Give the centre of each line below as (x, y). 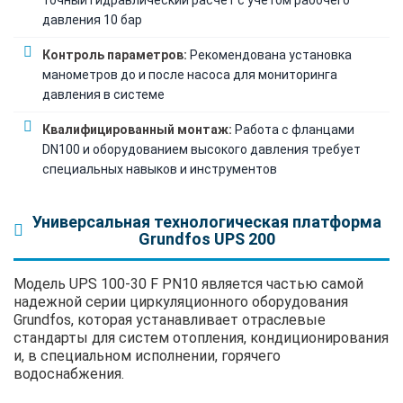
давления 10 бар (92, 19)
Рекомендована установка (269, 54)
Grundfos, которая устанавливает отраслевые (170, 319)
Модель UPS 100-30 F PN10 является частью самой (188, 283)
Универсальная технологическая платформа (206, 221)
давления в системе (103, 94)
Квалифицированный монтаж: (137, 129)
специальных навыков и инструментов (160, 169)
